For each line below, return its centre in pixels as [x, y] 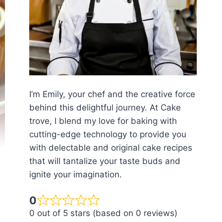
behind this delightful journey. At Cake [105, 108]
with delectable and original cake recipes [111, 148]
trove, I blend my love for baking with [103, 121]
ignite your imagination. [76, 175]
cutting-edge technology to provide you [108, 135]
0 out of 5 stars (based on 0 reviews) [104, 213]
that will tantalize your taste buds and [105, 161]
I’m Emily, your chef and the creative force [112, 94]
